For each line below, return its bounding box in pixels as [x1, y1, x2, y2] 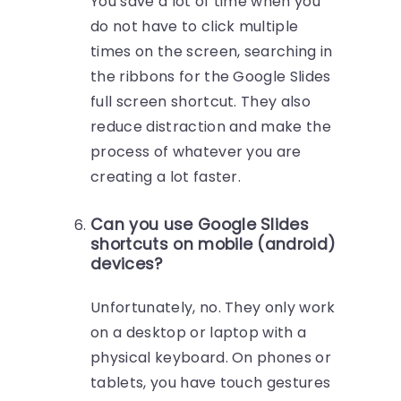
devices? [90, 253, 163, 276]
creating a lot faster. [90, 166, 242, 188]
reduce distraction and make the [90, 116, 332, 138]
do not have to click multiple [90, 16, 299, 38]
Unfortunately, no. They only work [90, 297, 336, 319]
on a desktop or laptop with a [90, 322, 307, 344]
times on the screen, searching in [90, 41, 333, 63]
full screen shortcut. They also [90, 91, 311, 113]
